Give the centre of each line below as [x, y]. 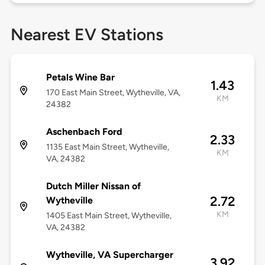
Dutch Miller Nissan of [93, 186]
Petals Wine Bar [80, 77]
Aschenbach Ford [84, 132]
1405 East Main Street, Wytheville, [109, 216]
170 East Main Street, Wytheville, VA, [113, 93]
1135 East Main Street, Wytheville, [107, 147]
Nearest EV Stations [87, 35]
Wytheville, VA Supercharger [109, 255]
